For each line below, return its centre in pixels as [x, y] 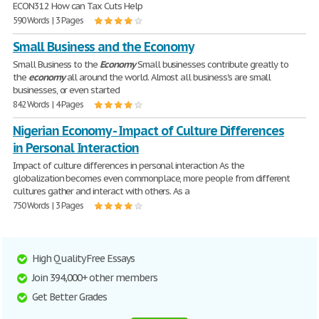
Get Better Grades [70, 297]
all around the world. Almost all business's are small [168, 77]
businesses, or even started [66, 90]
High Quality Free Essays [84, 258]
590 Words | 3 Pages [48, 20]
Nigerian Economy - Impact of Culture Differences [149, 131]
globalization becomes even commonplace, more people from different [152, 178]
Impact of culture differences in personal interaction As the [129, 166]
